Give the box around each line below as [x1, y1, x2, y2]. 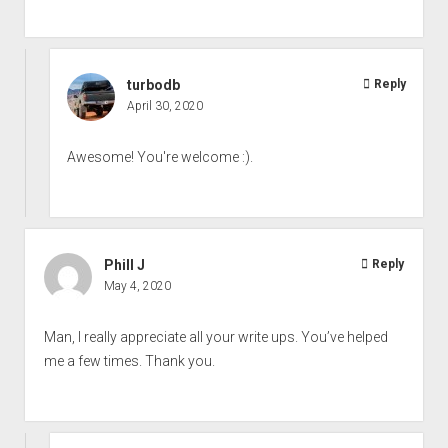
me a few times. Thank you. [43, 352, 215, 369]
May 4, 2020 [103, 278, 171, 293]
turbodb [127, 76, 181, 93]
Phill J [103, 256, 145, 273]
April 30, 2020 [127, 98, 204, 113]
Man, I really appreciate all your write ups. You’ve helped [43, 328, 388, 345]
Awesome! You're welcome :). [67, 148, 254, 165]
